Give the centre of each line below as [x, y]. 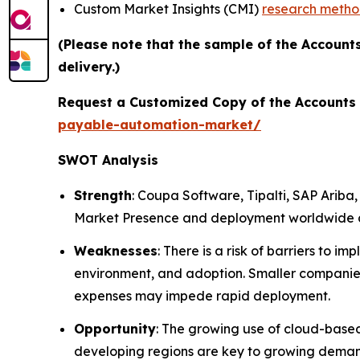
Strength [103, 195]
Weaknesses [116, 251]
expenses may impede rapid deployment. [202, 296]
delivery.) [89, 66]
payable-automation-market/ [160, 124]
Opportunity [115, 329]
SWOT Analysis [108, 160]
